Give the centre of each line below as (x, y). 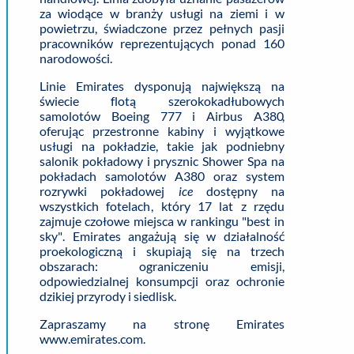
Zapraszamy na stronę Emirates (162, 323)
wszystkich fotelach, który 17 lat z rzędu (162, 205)
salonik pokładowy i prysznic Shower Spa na (162, 160)
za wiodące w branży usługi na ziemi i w (162, 13)
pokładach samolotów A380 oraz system (162, 175)
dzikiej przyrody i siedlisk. (109, 296)
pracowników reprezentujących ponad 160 (162, 43)
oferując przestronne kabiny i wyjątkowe (162, 130)
